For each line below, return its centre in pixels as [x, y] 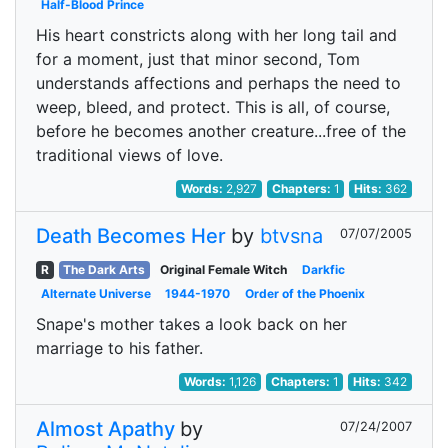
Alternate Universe [95, 293]
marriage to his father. [119, 348]
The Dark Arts [104, 269]
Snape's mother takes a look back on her [191, 324]
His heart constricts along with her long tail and [216, 35]
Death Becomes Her [131, 236]
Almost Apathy [105, 429]
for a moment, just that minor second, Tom [198, 59]
